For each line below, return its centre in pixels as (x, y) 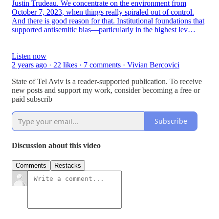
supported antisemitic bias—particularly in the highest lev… (104, 29)
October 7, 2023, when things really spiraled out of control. (103, 12)
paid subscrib (32, 99)
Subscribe (171, 121)
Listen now (29, 56)
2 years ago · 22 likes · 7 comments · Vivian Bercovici (96, 65)
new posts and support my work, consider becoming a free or (106, 90)
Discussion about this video (56, 145)
